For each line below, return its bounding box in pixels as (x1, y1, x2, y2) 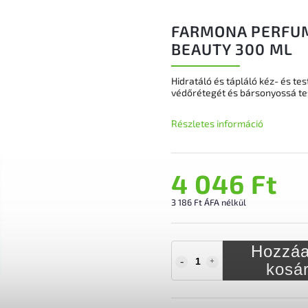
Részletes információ (171, 118, 263, 129)
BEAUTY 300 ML (171, 40, 293, 58)
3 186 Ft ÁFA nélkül (171, 196, 246, 208)
